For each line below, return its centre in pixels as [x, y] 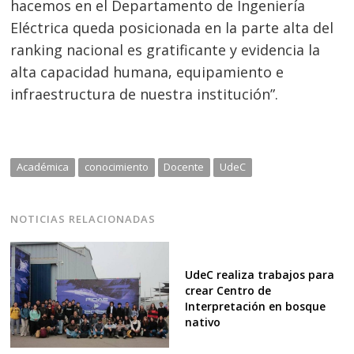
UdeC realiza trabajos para [259, 275]
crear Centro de [228, 291]
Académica [43, 166]
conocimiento [116, 166]
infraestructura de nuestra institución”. [145, 94]
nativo [202, 322]
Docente [184, 166]
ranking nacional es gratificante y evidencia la [166, 49]
